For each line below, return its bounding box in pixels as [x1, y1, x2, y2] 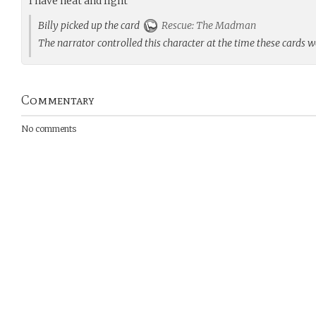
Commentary [21, 92, 95, 108]
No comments [21, 123, 76, 134]
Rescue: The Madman [159, 19, 256, 32]
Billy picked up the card [38, 19, 144, 32]
